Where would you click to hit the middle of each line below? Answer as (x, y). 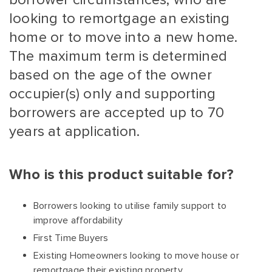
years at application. (75, 131)
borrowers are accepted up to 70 (117, 113)
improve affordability (80, 220)
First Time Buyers (71, 238)
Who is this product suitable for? (122, 175)
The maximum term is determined (118, 56)
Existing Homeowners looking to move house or (136, 256)
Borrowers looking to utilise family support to (130, 206)
